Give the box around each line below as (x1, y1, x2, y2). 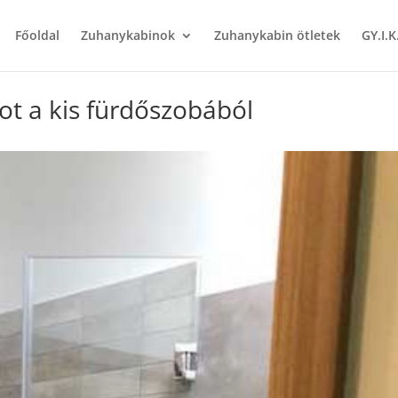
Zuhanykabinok (80, 27, 175, 44)
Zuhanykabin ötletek (213, 27, 340, 44)
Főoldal (14, 27, 60, 44)
